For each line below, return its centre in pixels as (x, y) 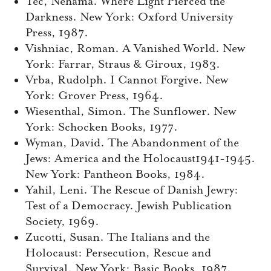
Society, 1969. (62, 222)
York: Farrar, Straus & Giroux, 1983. (123, 64)
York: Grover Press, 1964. (94, 96)
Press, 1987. (57, 33)
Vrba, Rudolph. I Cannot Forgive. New (127, 80)
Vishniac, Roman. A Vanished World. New (135, 49)
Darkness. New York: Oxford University (129, 17)
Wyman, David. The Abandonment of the (132, 143)
